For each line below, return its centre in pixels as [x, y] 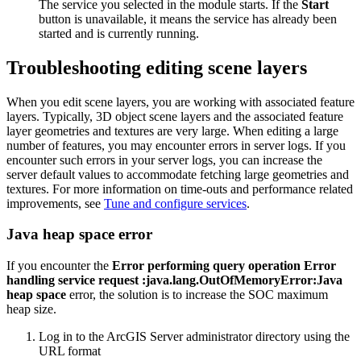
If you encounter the [59, 266]
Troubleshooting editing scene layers [157, 67]
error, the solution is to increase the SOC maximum [197, 295]
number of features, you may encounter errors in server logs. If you [176, 145]
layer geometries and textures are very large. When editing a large [172, 131]
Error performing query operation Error [224, 266]
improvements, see [55, 203]
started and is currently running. [119, 33]
